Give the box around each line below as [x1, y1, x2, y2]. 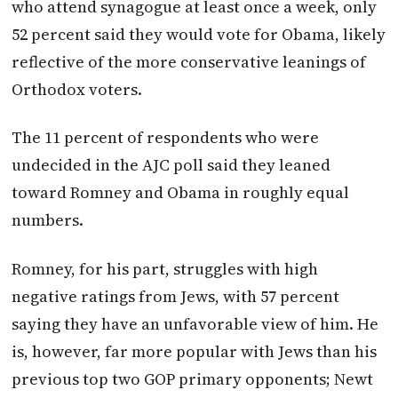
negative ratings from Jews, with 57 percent [12, 284, 340, 307]
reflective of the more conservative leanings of [12, 50, 367, 73]
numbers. [12, 209, 84, 232]
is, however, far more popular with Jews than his [12, 339, 378, 362]
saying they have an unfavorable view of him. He [12, 312, 379, 335]
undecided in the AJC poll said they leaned [12, 154, 331, 177]
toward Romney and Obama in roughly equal [12, 181, 350, 204]
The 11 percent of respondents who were [12, 126, 320, 149]
